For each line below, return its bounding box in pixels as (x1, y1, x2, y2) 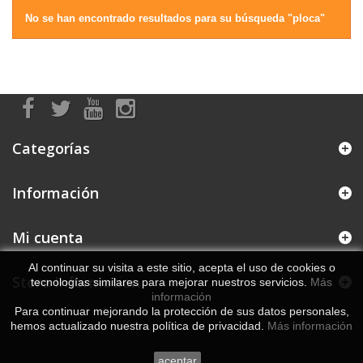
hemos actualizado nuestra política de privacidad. (11, 319, 267, 332)
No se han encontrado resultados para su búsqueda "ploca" (25, 12, 325, 24)
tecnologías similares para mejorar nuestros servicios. (31, 275, 310, 288)
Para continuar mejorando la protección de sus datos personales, (14, 305, 349, 318)
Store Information (12, 272, 140, 292)
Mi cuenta (12, 228, 83, 247)
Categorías (12, 139, 90, 158)
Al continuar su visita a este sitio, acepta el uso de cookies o (28, 261, 335, 274)
